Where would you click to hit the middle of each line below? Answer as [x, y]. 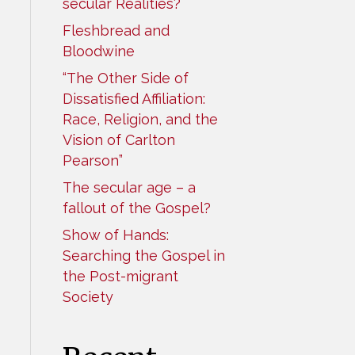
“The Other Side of [125, 78]
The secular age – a [129, 188]
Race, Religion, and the [140, 120]
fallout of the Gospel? [138, 208]
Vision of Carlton [118, 140]
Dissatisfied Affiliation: [134, 99]
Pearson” [92, 161]
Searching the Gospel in [143, 256]
